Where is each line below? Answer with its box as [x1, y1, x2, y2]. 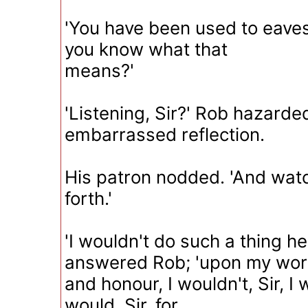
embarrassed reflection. [65, 124, 265, 145]
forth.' [65, 188, 112, 209]
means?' [65, 60, 134, 81]
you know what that [65, 38, 228, 60]
